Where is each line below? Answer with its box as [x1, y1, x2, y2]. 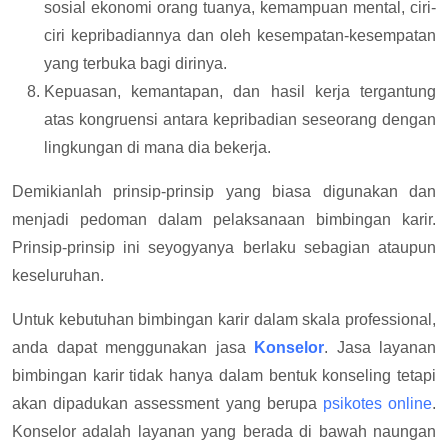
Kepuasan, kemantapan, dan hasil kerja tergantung [44, 82, 436, 100]
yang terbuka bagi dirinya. [44, 54, 227, 72]
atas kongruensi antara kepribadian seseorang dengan [44, 110, 436, 128]
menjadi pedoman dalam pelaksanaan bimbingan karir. [12, 210, 436, 228]
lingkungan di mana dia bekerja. [44, 138, 271, 156]
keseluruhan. [12, 266, 104, 284]
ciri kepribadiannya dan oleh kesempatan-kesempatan [44, 26, 436, 44]
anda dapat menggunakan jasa [12, 338, 254, 356]
